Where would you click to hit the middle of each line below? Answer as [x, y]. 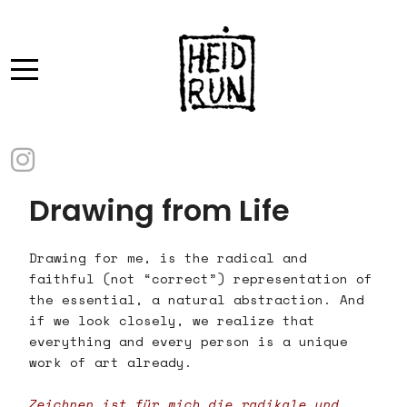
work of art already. [111, 362]
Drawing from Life [159, 211]
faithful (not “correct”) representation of [201, 279]
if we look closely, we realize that [172, 321]
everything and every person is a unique [189, 342]
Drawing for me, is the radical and [168, 258]
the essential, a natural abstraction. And [197, 300]
